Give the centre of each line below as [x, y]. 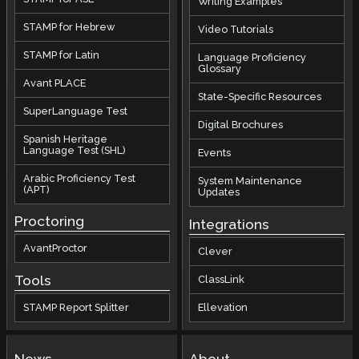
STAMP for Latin [61, 54]
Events [215, 153]
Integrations [230, 225]
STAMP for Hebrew [69, 26]
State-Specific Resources [260, 97]
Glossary [220, 69]
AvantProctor [55, 248]
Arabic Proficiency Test [79, 178]
